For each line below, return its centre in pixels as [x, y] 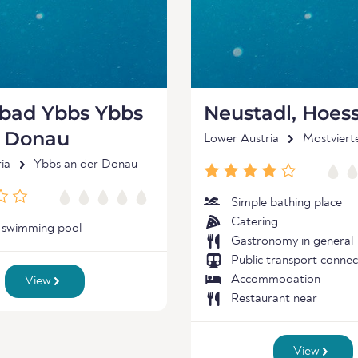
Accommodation [276, 280]
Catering [255, 222]
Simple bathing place [286, 203]
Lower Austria [241, 139]
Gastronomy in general [292, 241]
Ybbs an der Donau [86, 165]
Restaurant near [274, 299]
